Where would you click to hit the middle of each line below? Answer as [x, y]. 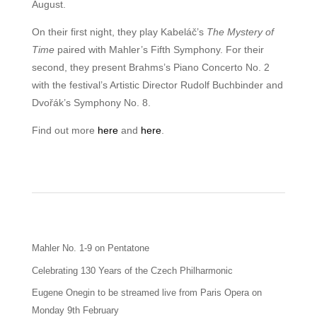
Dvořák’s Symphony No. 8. [91, 103]
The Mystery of [240, 32]
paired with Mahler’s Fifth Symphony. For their [159, 50]
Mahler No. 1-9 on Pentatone [90, 248]
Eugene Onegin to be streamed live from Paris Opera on [146, 293]
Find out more [64, 130]
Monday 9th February [75, 310]
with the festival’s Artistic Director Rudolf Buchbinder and [157, 85]
